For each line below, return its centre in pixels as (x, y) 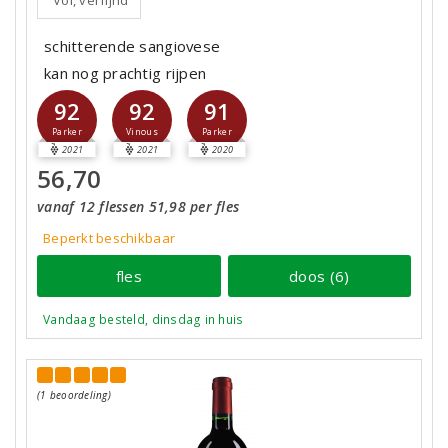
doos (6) (319, 275)
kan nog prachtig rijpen (125, 73)
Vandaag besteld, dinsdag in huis (143, 319)
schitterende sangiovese (132, 46)
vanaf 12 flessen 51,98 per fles (138, 206)
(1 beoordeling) (74, 395)
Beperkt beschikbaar (109, 238)
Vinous (142, 131)
